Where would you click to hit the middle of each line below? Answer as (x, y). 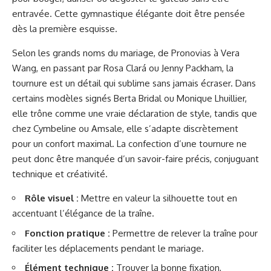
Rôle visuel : (52, 198)
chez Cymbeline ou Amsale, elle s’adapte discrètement (125, 129)
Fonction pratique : (67, 233)
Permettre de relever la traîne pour (184, 233)
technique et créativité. (60, 174)
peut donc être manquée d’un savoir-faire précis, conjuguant (135, 159)
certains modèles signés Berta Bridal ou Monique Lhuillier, (129, 98)
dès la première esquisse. (65, 29)
